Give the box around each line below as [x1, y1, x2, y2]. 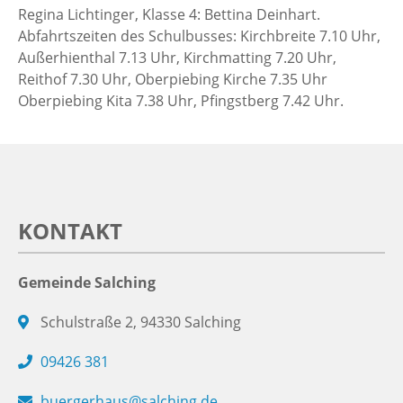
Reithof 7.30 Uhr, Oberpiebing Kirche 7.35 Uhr [18, 68, 327, 89]
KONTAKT [18, 216, 122, 246]
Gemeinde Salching [18, 273, 156, 293]
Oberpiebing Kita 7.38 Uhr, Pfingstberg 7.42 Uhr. [18, 90, 344, 111]
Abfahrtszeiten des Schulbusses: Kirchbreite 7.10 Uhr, [18, 25, 381, 46]
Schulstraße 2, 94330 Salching [40, 312, 241, 333]
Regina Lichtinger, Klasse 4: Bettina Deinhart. [18, 4, 320, 24]
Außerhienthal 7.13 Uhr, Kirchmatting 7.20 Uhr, [18, 47, 336, 67]
